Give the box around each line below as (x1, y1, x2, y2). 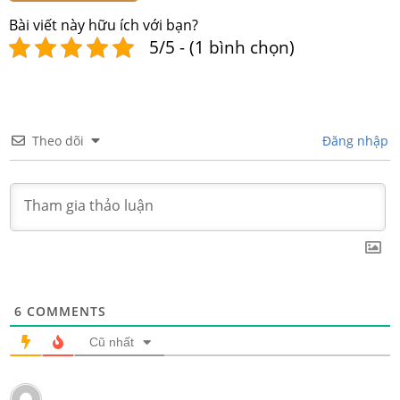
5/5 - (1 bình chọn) (149, 35, 295, 60)
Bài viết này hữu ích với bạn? (9, 15, 198, 36)
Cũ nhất (88, 335, 134, 350)
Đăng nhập (319, 132, 388, 150)
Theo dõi (32, 132, 84, 150)
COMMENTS (22, 303, 106, 321)
